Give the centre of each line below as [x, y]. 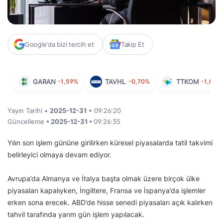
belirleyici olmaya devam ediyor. [60, 155]
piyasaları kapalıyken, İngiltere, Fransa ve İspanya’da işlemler [107, 191]
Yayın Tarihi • [29, 111]
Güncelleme [27, 122]
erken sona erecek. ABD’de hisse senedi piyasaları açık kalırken [110, 203]
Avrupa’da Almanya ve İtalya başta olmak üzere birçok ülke [104, 179]
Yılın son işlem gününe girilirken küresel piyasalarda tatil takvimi [110, 143]
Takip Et [132, 45]
